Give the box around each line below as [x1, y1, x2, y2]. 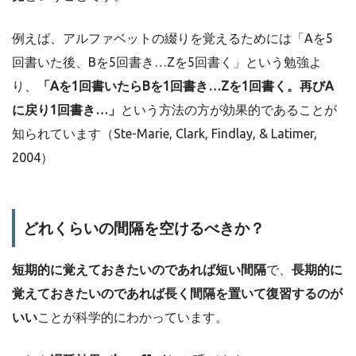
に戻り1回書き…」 [12, 102, 121, 117]
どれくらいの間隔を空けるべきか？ [23, 219, 265, 237]
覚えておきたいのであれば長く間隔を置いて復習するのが [12, 286, 342, 301]
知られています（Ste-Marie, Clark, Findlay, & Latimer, [12, 126, 317, 141]
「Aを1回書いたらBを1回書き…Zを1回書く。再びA [37, 78, 334, 93]
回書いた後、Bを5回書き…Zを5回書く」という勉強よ [12, 54, 322, 69]
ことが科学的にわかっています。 [37, 310, 228, 325]
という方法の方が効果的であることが [121, 102, 337, 117]
